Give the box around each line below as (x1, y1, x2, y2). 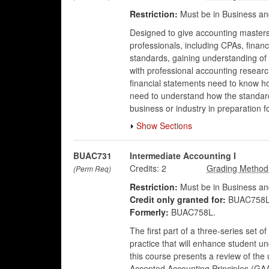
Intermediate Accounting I (129, 150, 236, 162)
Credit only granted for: (129, 193, 226, 205)
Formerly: (129, 206, 169, 218)
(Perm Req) (73, 163, 111, 174)
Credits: (129, 162, 159, 174)
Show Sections (136, 119, 192, 131)
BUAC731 (73, 150, 112, 162)
